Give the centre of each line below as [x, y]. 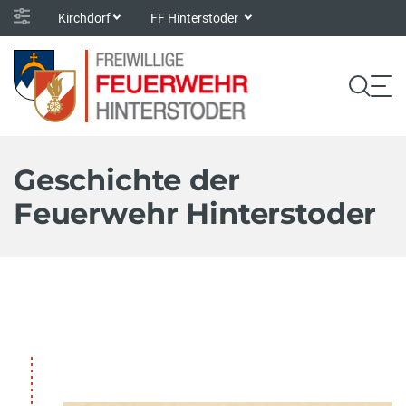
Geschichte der [127, 180]
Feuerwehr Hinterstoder [195, 213]
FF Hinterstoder [196, 18]
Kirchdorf [84, 18]
